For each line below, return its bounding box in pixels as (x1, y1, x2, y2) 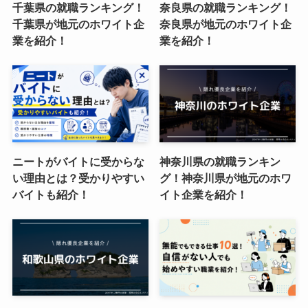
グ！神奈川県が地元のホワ (159, 171, 292, 184)
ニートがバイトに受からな (12, 155, 144, 168)
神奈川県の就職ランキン (159, 155, 281, 168)
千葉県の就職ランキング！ (12, 1, 144, 14)
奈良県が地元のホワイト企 (159, 18, 292, 31)
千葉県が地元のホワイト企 (12, 18, 144, 31)
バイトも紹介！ (12, 188, 89, 201)
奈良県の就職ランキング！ (159, 1, 292, 14)
